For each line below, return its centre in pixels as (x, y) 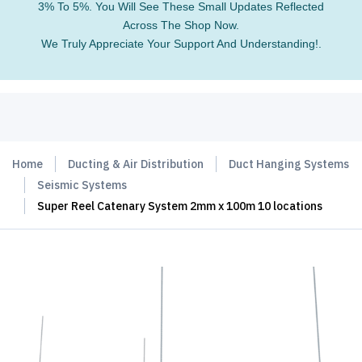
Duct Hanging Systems (289, 164)
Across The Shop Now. (181, 25)
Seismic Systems (82, 185)
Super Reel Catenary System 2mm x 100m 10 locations (180, 206)
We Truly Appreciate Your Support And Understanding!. (181, 44)
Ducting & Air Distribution (136, 164)
